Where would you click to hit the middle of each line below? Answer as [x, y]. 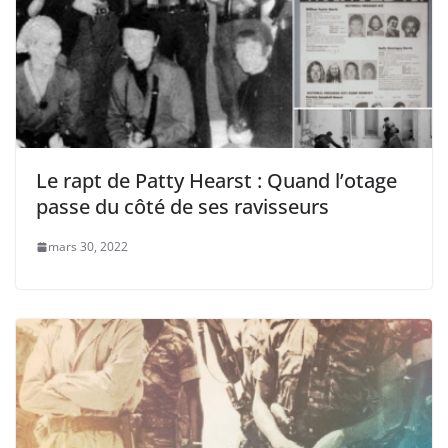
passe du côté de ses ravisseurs [182, 207]
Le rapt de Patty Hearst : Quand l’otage [216, 181]
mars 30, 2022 [88, 247]
